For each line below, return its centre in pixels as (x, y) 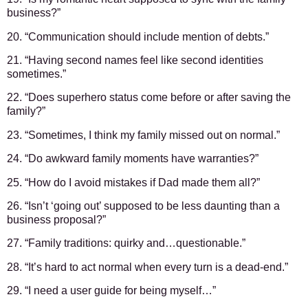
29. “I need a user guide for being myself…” (111, 291)
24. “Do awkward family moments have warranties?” (133, 159)
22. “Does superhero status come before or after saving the (149, 98)
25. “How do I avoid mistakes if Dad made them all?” (133, 182)
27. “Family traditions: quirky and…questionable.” (126, 243)
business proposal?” (56, 219)
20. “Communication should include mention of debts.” (138, 36)
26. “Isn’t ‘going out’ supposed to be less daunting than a (143, 206)
